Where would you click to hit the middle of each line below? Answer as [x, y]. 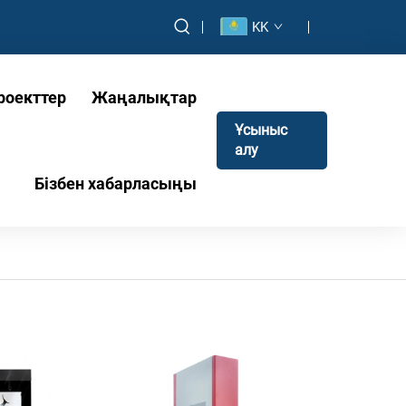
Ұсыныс [261, 130]
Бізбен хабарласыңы [115, 184]
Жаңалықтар [144, 97]
